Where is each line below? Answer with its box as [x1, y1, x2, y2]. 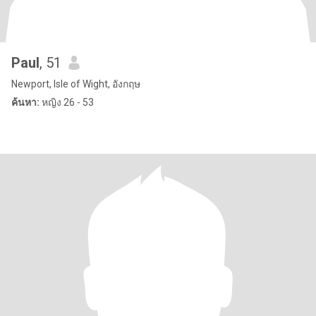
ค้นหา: [11, 97, 39, 108]
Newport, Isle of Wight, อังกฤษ [11, 78, 140, 90]
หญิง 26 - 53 [39, 97, 94, 108]
